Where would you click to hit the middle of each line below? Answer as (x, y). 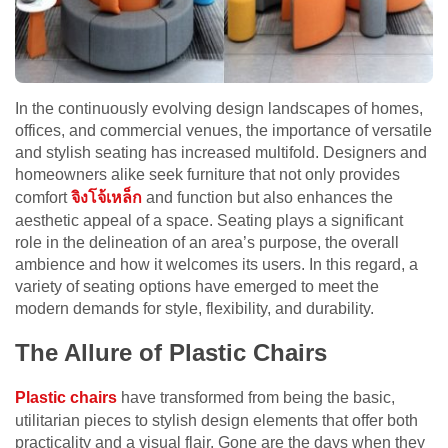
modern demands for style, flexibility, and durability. (194, 309)
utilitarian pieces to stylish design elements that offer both (216, 421)
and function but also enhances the (269, 198)
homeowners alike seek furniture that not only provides (207, 175)
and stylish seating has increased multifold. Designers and (221, 153)
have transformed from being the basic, (256, 398)
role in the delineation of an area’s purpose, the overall (207, 243)
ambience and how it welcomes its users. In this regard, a (216, 265)
